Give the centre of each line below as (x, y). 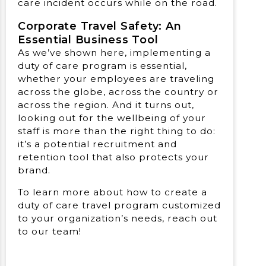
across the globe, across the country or (118, 91)
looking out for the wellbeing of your (112, 118)
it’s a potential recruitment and (97, 144)
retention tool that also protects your (113, 157)
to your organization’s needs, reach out (118, 218)
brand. (34, 170)
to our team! (50, 231)
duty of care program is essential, (102, 65)
